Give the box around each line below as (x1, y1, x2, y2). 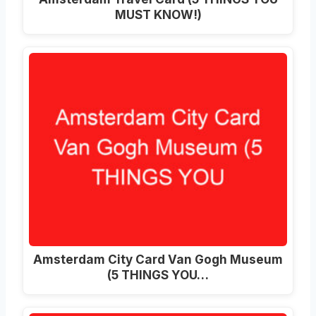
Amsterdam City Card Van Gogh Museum (33, 252, 283, 267)
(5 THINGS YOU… (107, 267, 209, 283)
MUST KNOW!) (114, 6, 202, 22)
